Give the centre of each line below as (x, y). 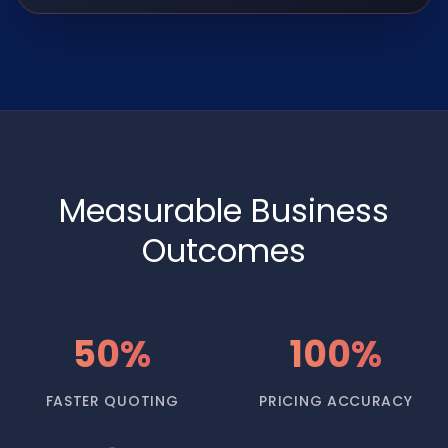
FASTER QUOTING (112, 401)
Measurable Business (224, 210)
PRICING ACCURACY (336, 401)
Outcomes (224, 250)
